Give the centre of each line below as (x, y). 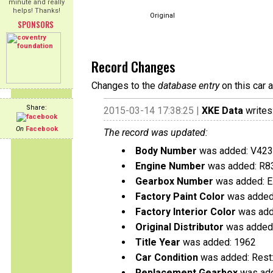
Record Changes (133, 66)
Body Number (166, 151)
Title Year (158, 242)
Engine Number (170, 166)
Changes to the (125, 86)
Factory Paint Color (180, 197)
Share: (37, 108)
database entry (189, 86)
